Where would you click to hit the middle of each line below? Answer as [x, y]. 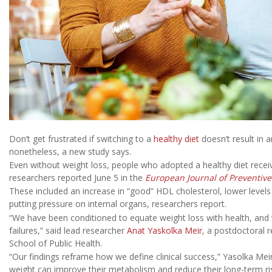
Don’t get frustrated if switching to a [81, 138]
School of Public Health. [56, 243]
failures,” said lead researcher [68, 230]
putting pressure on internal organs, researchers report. [118, 204]
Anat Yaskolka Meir [165, 230]
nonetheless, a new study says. [70, 151]
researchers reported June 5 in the [77, 177]
